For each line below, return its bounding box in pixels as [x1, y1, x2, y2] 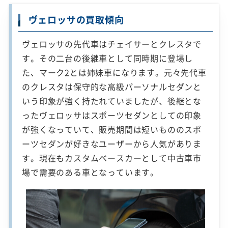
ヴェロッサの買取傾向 [28, 12, 124, 26]
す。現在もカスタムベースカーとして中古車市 [22, 151, 202, 164]
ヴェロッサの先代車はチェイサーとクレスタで [22, 37, 202, 50]
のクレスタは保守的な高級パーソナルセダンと [22, 80, 202, 93]
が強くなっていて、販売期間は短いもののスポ [22, 123, 202, 135]
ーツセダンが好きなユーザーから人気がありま [22, 137, 202, 150]
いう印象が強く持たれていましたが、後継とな [22, 94, 202, 107]
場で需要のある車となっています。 [22, 165, 159, 178]
